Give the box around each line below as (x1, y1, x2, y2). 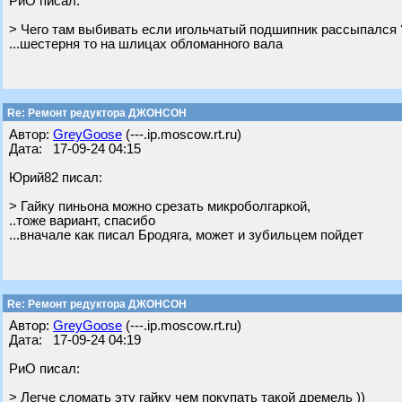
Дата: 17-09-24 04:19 (9, 333, 141, 347)
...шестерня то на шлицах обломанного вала (9, 37, 283, 51)
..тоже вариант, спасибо (9, 214, 155, 228)
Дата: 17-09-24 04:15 (9, 142, 141, 156)
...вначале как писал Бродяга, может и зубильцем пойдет (9, 228, 363, 242)
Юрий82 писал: (9, 170, 102, 185)
